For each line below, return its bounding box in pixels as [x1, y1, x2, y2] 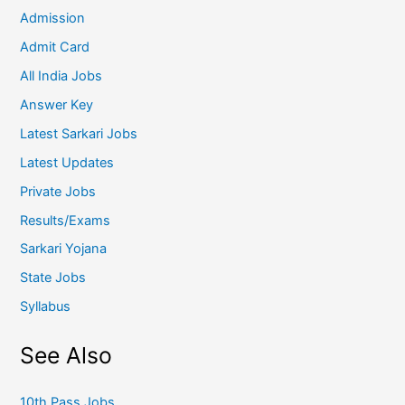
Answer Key [20, 96, 94, 113]
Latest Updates [20, 154, 115, 171]
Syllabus [20, 298, 71, 316]
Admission [20, 9, 86, 26]
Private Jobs [20, 183, 97, 200]
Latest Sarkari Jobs [20, 125, 138, 142]
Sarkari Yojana [20, 240, 108, 258]
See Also [20, 341, 113, 369]
